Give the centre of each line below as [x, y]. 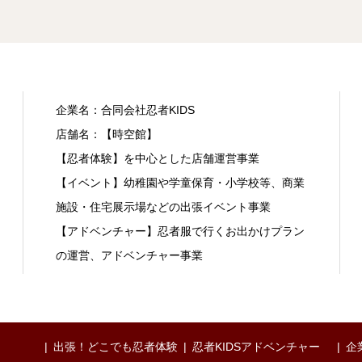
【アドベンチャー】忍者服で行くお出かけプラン [180, 231]
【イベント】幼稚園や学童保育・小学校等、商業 [180, 182]
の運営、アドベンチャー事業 [129, 255]
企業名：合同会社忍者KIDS [125, 109]
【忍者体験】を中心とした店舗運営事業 [157, 158]
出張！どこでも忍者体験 [116, 346]
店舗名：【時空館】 [106, 134]
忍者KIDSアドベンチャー [256, 346]
